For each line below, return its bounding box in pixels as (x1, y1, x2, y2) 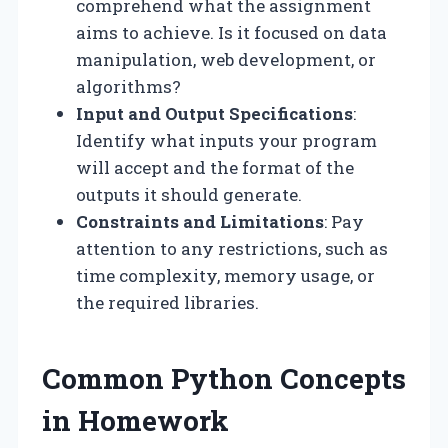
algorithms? (76, 74, 181, 98)
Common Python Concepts (42, 359, 406, 397)
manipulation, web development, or (76, 47, 376, 71)
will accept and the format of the (76, 155, 354, 179)
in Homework (42, 401, 229, 439)
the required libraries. (76, 290, 259, 314)
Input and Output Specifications (76, 101, 353, 125)
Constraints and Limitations (76, 209, 324, 233)
